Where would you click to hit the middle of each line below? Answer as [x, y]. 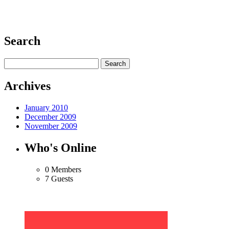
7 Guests [59, 178]
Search [22, 41]
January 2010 [46, 107]
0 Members [63, 169]
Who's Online [61, 147]
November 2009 [51, 126]
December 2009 [50, 117]
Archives [27, 86]
